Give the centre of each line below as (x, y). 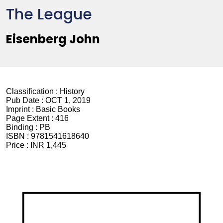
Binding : (23, 127)
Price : (18, 145)
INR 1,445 (48, 145)
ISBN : (18, 136)
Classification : (33, 92)
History (72, 92)
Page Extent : (31, 118)
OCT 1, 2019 (68, 101)
